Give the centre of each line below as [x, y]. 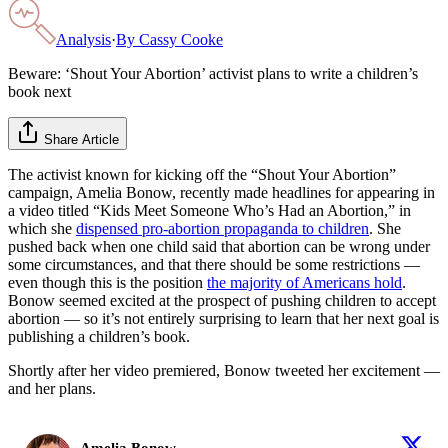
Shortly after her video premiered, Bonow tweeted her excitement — [224, 370]
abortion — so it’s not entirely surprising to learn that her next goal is [223, 318]
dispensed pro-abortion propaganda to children [222, 228]
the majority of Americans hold [304, 282]
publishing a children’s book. [99, 336]
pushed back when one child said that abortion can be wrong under [219, 246]
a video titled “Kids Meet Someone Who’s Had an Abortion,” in [209, 210]
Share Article [81, 139]
